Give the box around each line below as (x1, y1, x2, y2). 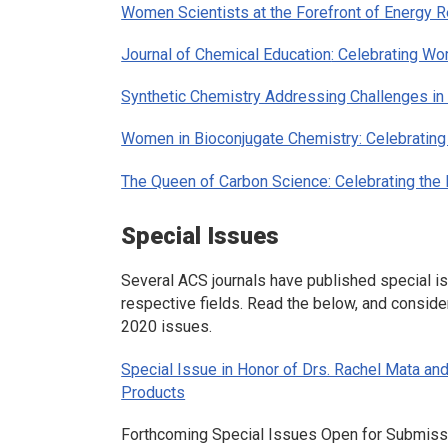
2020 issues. (121, 317, 213, 337)
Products (121, 382, 186, 402)
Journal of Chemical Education (121, 45, 332, 65)
